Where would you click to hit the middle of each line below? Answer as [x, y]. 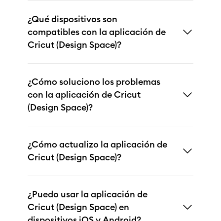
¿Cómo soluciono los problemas [94, 81]
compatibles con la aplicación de [97, 32]
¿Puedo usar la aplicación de [88, 194]
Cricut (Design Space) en [78, 207]
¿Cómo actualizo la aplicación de [97, 144]
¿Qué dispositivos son [73, 19]
